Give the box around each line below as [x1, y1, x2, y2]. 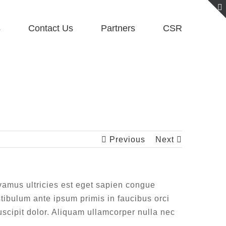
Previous [109, 135, 145, 144]
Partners [101, 23, 135, 33]
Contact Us [28, 23, 73, 33]
